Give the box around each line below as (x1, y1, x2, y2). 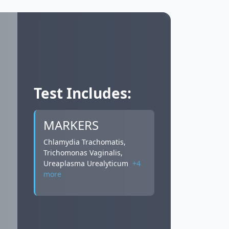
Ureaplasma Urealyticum (43, 158, 130, 168)
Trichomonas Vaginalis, (43, 147, 123, 157)
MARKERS (43, 116, 99, 133)
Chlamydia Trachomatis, (43, 136, 126, 147)
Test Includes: (34, 83, 131, 103)
